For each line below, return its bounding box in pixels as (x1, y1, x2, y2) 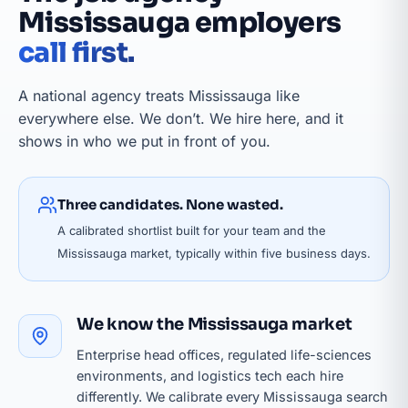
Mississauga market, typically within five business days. (57, 246, 371, 260)
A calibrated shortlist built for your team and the (57, 223, 326, 238)
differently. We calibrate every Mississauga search (76, 389, 388, 404)
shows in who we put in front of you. (18, 132, 270, 150)
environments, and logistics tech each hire (76, 368, 343, 383)
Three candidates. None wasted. (57, 196, 283, 213)
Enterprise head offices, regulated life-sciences (76, 347, 372, 362)
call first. (18, 36, 135, 70)
